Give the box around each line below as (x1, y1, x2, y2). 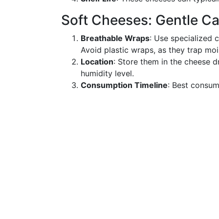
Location (81, 57, 113, 66)
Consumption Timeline (81, 80, 168, 90)
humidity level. (81, 68, 134, 78)
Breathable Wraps (81, 33, 150, 43)
